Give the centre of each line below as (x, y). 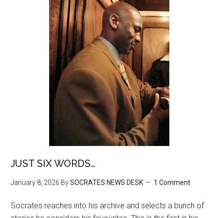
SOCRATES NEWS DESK (107, 182)
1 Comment (172, 182)
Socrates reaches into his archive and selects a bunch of (108, 205)
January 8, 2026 (35, 182)
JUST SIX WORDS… (53, 163)
